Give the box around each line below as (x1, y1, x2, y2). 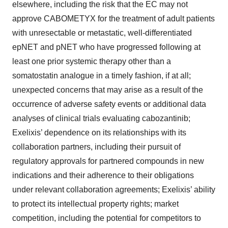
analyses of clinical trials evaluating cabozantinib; (12, 114, 190, 123)
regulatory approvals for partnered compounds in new (12, 157, 204, 166)
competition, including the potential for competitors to (12, 214, 201, 223)
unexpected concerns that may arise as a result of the (12, 85, 203, 95)
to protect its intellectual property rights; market (12, 199, 179, 209)
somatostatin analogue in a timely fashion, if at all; (12, 71, 191, 80)
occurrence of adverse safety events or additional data (12, 100, 206, 109)
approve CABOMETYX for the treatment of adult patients (12, 14, 215, 23)
